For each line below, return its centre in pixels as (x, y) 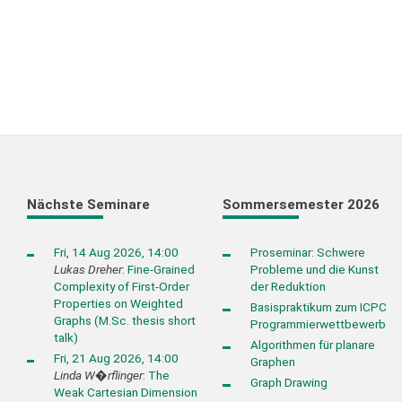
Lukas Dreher (88, 269)
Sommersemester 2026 (301, 205)
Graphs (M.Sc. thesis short (125, 320)
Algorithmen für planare (312, 345)
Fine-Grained (162, 269)
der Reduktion (288, 286)
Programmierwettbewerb (318, 323)
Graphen (272, 362)
